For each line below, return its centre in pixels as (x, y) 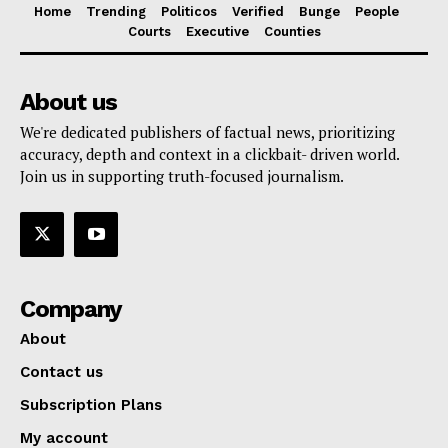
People (377, 12)
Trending (116, 12)
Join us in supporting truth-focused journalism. (182, 176)
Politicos (189, 12)
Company (71, 308)
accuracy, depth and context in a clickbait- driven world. (209, 154)
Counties (292, 32)
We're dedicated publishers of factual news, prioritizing (207, 132)
